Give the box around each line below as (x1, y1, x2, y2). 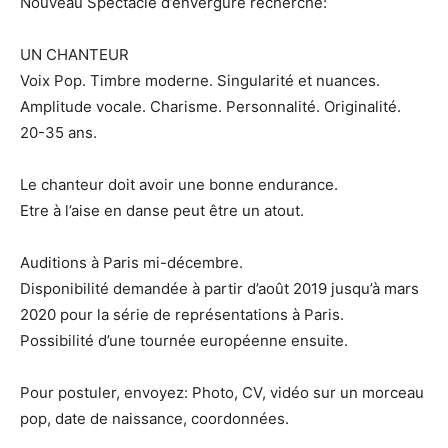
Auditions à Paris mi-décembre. (20, 253, 243, 273)
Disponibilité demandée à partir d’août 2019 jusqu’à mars (20, 279, 419, 299)
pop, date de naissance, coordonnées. (20, 409, 289, 429)
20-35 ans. (20, 123, 97, 143)
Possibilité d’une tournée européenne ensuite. (20, 331, 348, 351)
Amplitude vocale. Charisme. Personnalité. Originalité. (20, 97, 401, 117)
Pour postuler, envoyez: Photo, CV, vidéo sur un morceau (20, 383, 424, 403)
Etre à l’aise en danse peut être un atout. (20, 201, 304, 221)
